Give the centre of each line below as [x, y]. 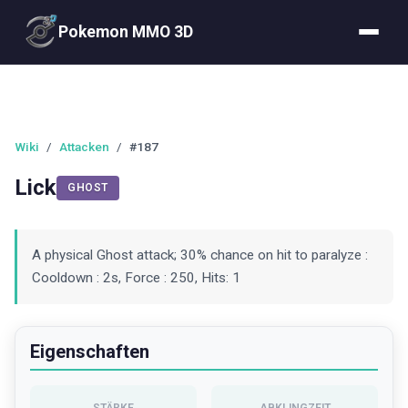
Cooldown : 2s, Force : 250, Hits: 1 [136, 278]
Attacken [84, 147]
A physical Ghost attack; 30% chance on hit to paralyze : [200, 255]
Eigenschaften [90, 352]
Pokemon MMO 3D [126, 31]
